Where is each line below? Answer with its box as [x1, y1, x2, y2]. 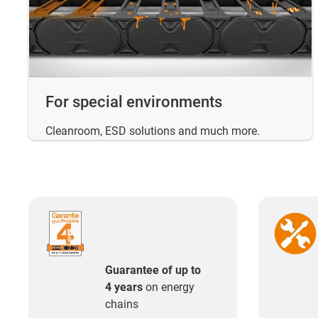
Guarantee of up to [105, 263, 201, 278]
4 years [105, 280, 143, 295]
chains [105, 297, 138, 312]
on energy [143, 280, 194, 295]
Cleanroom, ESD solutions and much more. [45, 124, 260, 138]
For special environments [45, 93, 222, 111]
